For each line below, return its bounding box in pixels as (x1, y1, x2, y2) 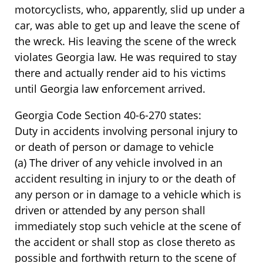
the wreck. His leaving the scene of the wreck (15, 33, 236, 48)
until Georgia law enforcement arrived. (15, 81, 205, 96)
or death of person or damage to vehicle (15, 139, 214, 154)
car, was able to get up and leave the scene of (15, 18, 240, 32)
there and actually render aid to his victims (15, 65, 226, 80)
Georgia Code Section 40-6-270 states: (15, 107, 201, 122)
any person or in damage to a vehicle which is (15, 187, 241, 201)
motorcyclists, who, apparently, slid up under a (15, 2, 245, 16)
